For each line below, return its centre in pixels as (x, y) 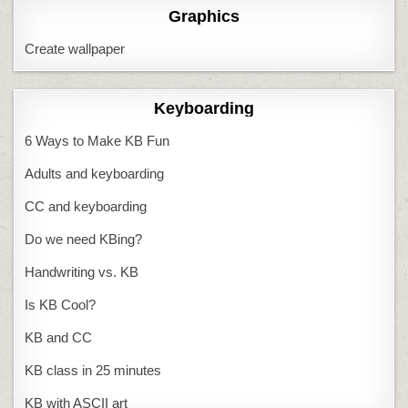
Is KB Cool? (61, 305)
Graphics (204, 17)
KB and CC (59, 338)
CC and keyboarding (86, 207)
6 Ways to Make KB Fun (97, 141)
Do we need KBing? (84, 240)
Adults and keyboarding (95, 174)
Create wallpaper (75, 49)
